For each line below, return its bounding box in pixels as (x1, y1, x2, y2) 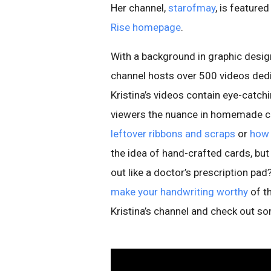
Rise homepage (111, 21, 181, 33)
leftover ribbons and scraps (111, 128, 235, 140)
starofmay (168, 2, 215, 14)
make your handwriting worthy (111, 186, 248, 198)
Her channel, (111, 2, 168, 14)
